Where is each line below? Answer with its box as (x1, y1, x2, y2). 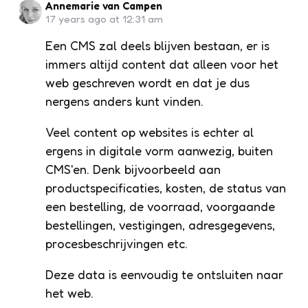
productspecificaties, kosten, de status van (45, 179, 286, 195)
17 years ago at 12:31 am (45, 12, 163, 25)
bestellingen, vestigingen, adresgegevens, (45, 217, 275, 232)
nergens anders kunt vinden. (45, 93, 203, 109)
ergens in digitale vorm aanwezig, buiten (45, 142, 273, 158)
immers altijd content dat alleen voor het (45, 56, 278, 71)
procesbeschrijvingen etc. (45, 235, 188, 251)
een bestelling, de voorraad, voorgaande (45, 198, 275, 214)
